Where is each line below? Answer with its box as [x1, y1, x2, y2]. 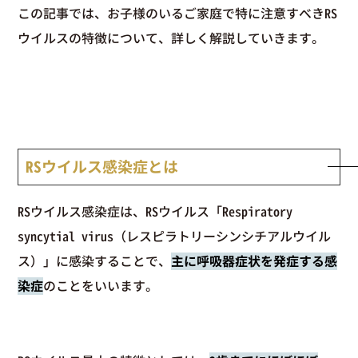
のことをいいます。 [43, 277, 159, 296]
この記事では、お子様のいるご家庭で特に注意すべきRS [18, 5, 338, 23]
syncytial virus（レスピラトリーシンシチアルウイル [18, 228, 332, 246]
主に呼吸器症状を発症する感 [171, 253, 338, 271]
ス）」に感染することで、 [18, 253, 172, 271]
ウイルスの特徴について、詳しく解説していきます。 [18, 30, 325, 48]
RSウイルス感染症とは [26, 156, 179, 177]
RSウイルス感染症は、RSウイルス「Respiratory [18, 203, 293, 221]
